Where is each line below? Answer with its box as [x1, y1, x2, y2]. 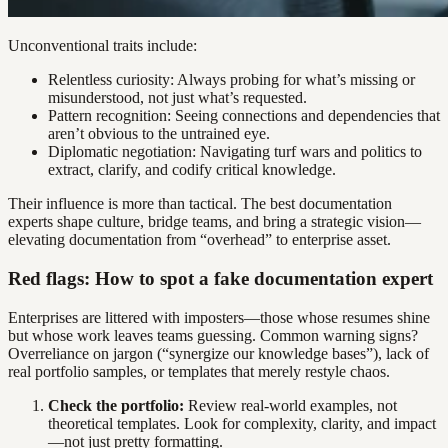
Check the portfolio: [48, 396, 184, 414]
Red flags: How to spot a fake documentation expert [8, 267, 433, 289]
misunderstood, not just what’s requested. [48, 89, 307, 107]
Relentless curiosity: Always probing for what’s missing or [48, 71, 415, 89]
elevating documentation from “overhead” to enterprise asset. [8, 231, 391, 249]
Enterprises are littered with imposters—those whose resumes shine [8, 308, 430, 326]
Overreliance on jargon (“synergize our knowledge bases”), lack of [8, 344, 429, 362]
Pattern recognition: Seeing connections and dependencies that [48, 107, 440, 125]
